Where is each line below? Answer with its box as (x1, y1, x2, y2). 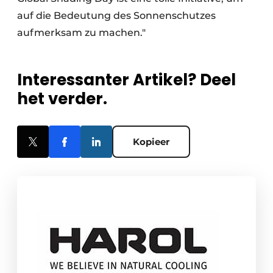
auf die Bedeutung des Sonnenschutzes (17, 9, 216, 21)
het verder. (17, 87, 107, 110)
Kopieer (133, 135, 169, 147)
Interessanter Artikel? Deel (17, 68, 236, 91)
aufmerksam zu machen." (17, 26, 146, 38)
